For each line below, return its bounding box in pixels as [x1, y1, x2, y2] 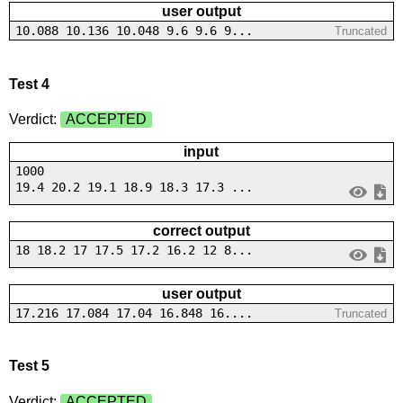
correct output [152, 223, 250, 239]
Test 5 [8, 358, 49, 374]
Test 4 [8, 76, 49, 92]
